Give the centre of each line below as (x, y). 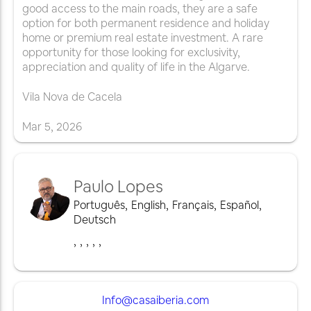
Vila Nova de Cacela (72, 97)
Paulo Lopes (118, 187)
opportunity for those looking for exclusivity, (131, 53)
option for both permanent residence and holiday (146, 24)
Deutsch (95, 220)
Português (99, 205)
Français (193, 205)
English (149, 205)
